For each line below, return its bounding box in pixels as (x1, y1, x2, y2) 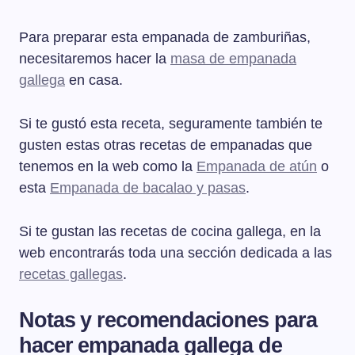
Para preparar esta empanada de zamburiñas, (19, 29, 311, 45)
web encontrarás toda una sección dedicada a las (19, 244, 332, 261)
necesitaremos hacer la (19, 50, 170, 67)
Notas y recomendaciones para (19, 307, 317, 332)
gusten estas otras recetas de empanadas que (19, 136, 312, 153)
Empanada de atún (197, 158, 317, 174)
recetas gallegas (19, 265, 123, 282)
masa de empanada (170, 50, 296, 67)
